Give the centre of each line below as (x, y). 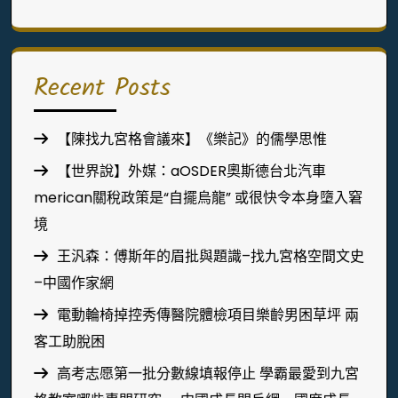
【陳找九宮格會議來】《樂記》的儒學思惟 (192, 139)
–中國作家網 (74, 283)
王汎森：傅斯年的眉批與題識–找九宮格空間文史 (211, 256)
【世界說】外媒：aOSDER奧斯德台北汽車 (191, 171)
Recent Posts (102, 88)
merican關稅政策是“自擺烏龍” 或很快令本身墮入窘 (198, 198)
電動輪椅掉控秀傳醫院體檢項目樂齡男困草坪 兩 (208, 315)
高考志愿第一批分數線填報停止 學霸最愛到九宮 (208, 374)
